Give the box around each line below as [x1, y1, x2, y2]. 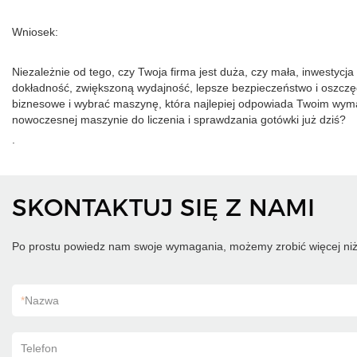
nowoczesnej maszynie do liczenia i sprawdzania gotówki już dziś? [12, 113, 346, 126]
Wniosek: [12, 25, 58, 38]
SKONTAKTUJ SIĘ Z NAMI [12, 193, 315, 222]
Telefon [21, 342, 57, 355]
